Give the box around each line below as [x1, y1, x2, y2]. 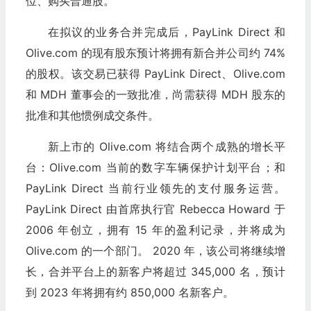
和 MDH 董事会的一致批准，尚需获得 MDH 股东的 [25, 87, 285, 102]
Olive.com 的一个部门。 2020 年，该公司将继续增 [25, 244, 285, 258]
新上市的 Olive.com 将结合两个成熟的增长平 [47, 140, 285, 154]
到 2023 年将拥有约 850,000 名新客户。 [25, 285, 234, 300]
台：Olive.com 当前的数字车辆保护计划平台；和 [25, 160, 285, 175]
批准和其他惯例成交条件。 [25, 108, 159, 123]
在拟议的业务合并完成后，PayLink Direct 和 [47, 25, 285, 40]
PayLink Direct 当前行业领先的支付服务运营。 [25, 181, 285, 196]
